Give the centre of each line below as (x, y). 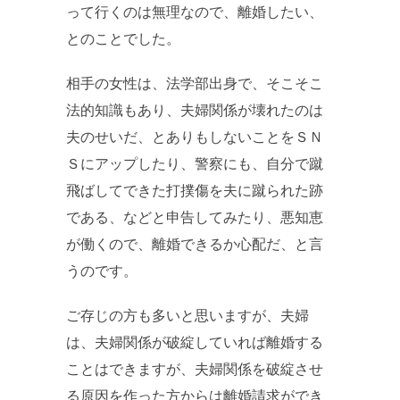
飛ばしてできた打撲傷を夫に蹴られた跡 (195, 191)
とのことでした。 (123, 39)
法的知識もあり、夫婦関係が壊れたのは (195, 111)
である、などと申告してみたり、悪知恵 (195, 218)
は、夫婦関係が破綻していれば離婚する (195, 343)
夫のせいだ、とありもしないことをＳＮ (195, 137)
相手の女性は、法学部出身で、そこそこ (195, 84)
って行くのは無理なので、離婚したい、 (195, 12)
